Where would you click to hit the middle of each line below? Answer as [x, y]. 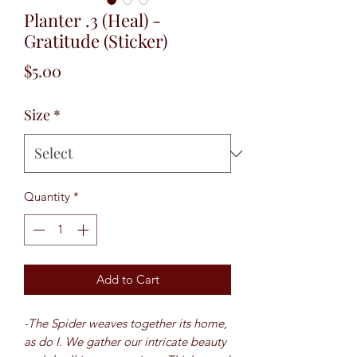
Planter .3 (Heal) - [92, 20]
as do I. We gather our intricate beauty [125, 341]
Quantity [47, 196]
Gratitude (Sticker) [96, 41]
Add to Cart [127, 279]
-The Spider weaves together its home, [126, 323]
